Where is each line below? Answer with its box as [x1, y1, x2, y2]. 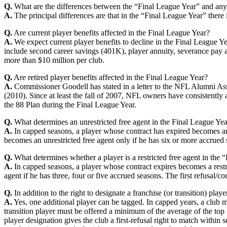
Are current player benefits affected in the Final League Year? [12, 28, 210, 37]
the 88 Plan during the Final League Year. [4, 100, 136, 109]
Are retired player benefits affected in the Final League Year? [12, 72, 208, 82]
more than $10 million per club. [4, 55, 104, 64]
